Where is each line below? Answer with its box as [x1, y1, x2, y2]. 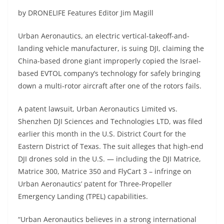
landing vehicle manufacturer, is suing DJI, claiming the [18, 43, 204, 53]
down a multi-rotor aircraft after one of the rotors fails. [18, 80, 201, 90]
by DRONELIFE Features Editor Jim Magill [18, 7, 153, 17]
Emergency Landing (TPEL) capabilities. [18, 191, 148, 201]
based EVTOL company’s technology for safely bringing [18, 68, 200, 78]
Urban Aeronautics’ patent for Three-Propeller [18, 178, 172, 188]
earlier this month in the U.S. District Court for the [18, 128, 186, 138]
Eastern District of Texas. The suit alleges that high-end [18, 141, 203, 151]
